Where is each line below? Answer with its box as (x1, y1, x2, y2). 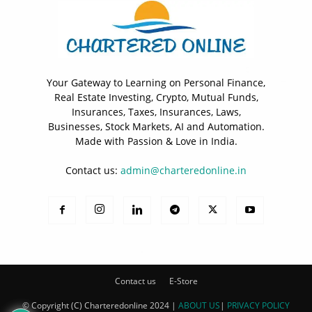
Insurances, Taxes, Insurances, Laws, (71, 104, 241, 118)
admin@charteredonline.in (120, 163, 247, 177)
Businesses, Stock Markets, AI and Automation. (47, 119, 265, 133)
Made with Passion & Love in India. (75, 134, 237, 148)
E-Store (169, 274, 198, 287)
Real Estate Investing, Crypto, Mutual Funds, (54, 90, 258, 104)
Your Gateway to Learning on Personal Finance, (47, 75, 265, 89)
